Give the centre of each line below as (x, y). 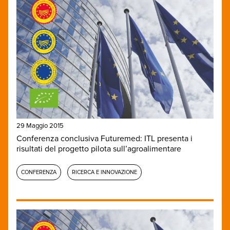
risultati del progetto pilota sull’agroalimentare (99, 149)
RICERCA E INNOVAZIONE (104, 172)
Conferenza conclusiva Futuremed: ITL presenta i (104, 138)
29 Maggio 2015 (40, 126)
